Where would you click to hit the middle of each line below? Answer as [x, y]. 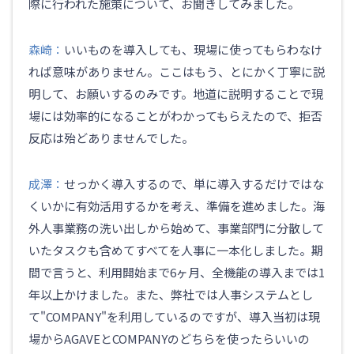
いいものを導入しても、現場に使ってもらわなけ [193, 50]
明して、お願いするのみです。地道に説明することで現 [176, 94]
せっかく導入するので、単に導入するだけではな [194, 184]
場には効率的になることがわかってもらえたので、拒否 [175, 116]
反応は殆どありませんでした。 [111, 138]
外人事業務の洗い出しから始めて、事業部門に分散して [176, 228]
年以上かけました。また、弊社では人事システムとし [171, 295]
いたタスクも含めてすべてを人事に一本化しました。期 [176, 250]
